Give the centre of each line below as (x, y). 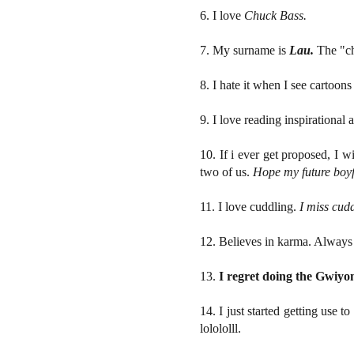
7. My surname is (245, 50)
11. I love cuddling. (248, 206)
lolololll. (220, 328)
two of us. (225, 171)
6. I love (222, 15)
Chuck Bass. (275, 15)
